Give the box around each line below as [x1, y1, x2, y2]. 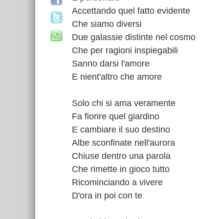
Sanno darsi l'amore [72, 59, 150, 68]
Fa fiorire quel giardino [72, 111, 159, 121]
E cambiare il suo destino [72, 125, 170, 134]
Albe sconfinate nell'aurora [72, 138, 175, 148]
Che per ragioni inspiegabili [72, 45, 178, 55]
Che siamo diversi [72, 19, 142, 29]
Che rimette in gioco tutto [72, 164, 170, 174]
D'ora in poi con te [72, 191, 142, 200]
